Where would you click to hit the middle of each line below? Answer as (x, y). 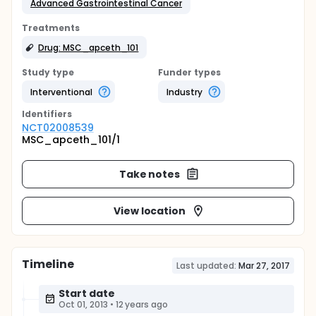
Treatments (51, 28)
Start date (87, 293)
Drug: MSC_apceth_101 (89, 47)
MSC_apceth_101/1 (71, 140)
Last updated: (206, 266)
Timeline (48, 264)
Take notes (150, 174)
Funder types (189, 72)
